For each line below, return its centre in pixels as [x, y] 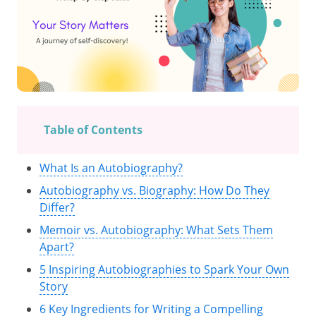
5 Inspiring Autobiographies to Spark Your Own [164, 269]
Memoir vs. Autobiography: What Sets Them [156, 230]
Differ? [57, 207]
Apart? [57, 247]
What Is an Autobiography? [111, 168]
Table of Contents [93, 130]
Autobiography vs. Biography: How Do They [154, 190]
